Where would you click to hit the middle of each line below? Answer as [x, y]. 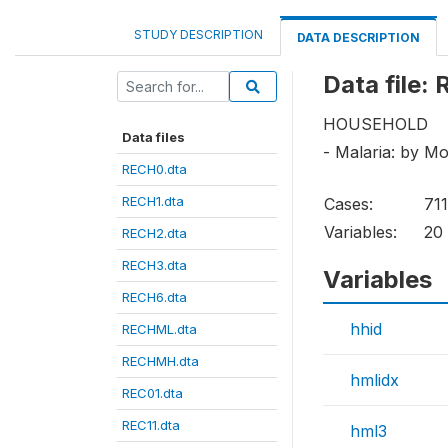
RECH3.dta [154, 265]
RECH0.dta [154, 169]
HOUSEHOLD [375, 124]
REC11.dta [151, 425]
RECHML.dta [159, 329]
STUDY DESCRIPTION [198, 34]
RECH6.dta [154, 297]
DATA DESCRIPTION [358, 37]
